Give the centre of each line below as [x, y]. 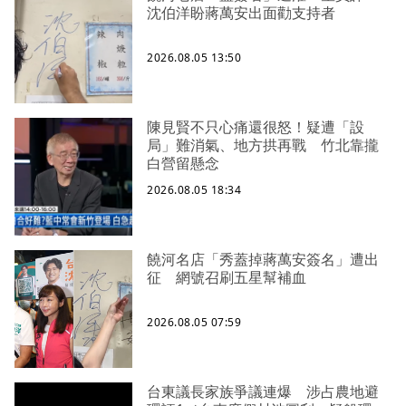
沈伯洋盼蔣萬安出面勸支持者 [241, 13]
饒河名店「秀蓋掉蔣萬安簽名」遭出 [263, 260]
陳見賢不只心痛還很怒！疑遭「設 [256, 127]
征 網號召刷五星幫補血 [227, 278]
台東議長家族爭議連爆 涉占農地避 [263, 392]
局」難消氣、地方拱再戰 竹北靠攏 [263, 145]
